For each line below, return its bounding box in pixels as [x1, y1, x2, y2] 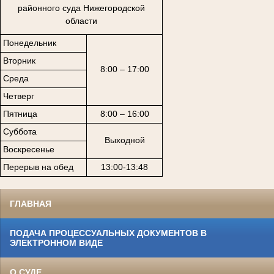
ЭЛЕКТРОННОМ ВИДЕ [10, 237, 103, 248]
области [65, 16, 97, 26]
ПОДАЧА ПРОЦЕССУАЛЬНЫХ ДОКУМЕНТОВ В [10, 228, 207, 238]
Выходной [104, 135, 145, 146]
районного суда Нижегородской [18, 3, 145, 13]
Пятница [2, 109, 37, 119]
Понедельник [2, 38, 56, 48]
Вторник [2, 56, 35, 66]
